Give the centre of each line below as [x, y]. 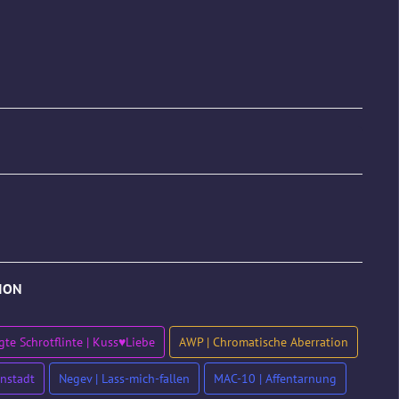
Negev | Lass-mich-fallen [124, 379]
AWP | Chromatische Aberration [263, 342]
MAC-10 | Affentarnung [275, 379]
